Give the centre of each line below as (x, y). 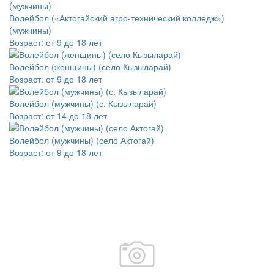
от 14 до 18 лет (76, 115)
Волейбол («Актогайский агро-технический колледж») (117, 17)
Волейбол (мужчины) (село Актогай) (82, 140)
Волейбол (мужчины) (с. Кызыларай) (83, 103)
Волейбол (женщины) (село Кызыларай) (90, 66)
